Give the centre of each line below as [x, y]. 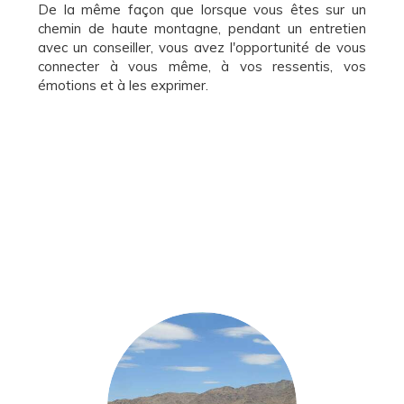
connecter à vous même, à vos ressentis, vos [202, 66]
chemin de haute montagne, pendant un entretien [202, 28]
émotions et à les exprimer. [124, 85]
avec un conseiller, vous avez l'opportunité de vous [202, 47]
